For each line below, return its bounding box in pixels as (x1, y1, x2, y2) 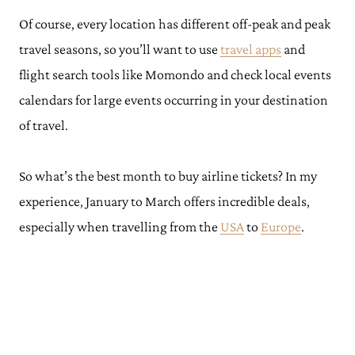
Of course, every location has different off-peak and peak (19, 16, 330, 32)
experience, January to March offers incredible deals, (19, 193, 310, 209)
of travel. (19, 117, 68, 133)
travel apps (220, 41, 281, 57)
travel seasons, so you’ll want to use (19, 41, 220, 57)
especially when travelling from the (19, 219, 220, 235)
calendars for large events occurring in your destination (19, 92, 328, 108)
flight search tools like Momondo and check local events (19, 67, 331, 82)
